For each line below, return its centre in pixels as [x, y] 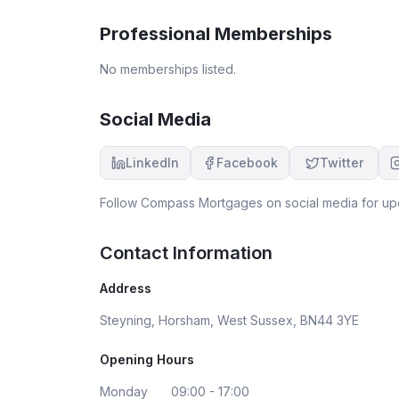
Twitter [341, 162]
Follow [120, 202]
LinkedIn [152, 162]
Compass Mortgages [202, 202]
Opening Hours [147, 359]
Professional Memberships [216, 33]
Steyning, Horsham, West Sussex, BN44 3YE [229, 320]
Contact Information [186, 252]
